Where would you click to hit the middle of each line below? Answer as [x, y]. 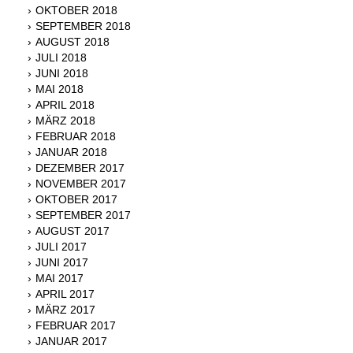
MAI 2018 [59, 89]
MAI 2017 [59, 279]
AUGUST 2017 [72, 231]
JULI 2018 [61, 58]
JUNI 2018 [62, 74]
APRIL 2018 [65, 105]
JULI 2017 [61, 247]
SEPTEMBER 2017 [83, 216]
